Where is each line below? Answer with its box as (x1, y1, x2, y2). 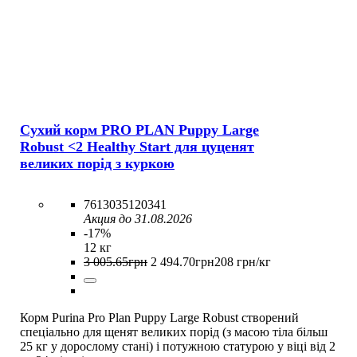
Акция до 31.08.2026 (84, 211, 192, 226)
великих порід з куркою (20, 155, 175, 171)
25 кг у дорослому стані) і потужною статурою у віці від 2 (20, 339, 335, 353)
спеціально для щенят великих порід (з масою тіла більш (20, 324, 328, 339)
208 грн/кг (214, 254, 271, 269)
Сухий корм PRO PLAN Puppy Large (20, 121, 259, 138)
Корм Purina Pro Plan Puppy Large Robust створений (20, 310, 299, 324)
